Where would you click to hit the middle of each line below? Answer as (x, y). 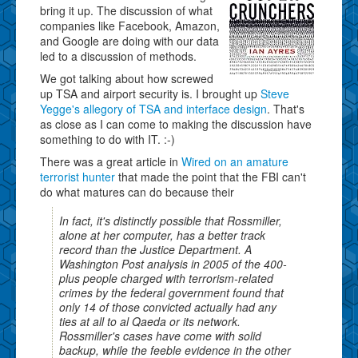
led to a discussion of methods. (118, 56)
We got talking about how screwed (127, 78)
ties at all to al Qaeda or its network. (150, 321)
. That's (286, 108)
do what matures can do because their (137, 191)
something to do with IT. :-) (107, 139)
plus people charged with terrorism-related (166, 278)
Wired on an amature (235, 161)
